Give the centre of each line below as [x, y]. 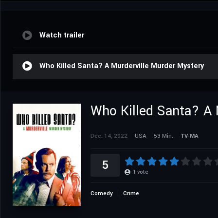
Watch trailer [62, 35]
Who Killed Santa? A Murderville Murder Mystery [122, 66]
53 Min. [163, 136]
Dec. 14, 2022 [109, 136]
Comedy [102, 193]
